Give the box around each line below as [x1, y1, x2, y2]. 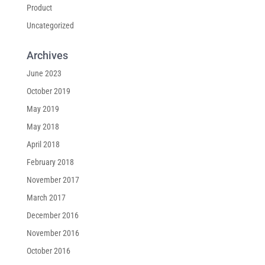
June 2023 [26, 68, 62, 78]
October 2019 [26, 86, 70, 96]
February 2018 [26, 157, 74, 167]
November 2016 [26, 228, 79, 238]
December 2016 [26, 210, 79, 220]
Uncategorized [26, 20, 74, 30]
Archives [26, 49, 68, 62]
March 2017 [26, 192, 66, 202]
